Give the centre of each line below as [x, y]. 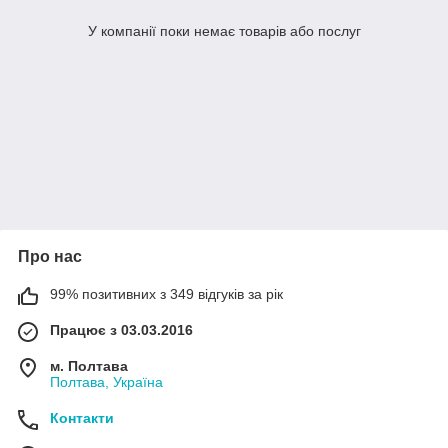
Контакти [82, 418]
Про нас [50, 257]
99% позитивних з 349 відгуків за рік [166, 294]
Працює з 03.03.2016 [121, 330]
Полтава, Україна [106, 382]
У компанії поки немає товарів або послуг [224, 31]
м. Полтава [89, 366]
